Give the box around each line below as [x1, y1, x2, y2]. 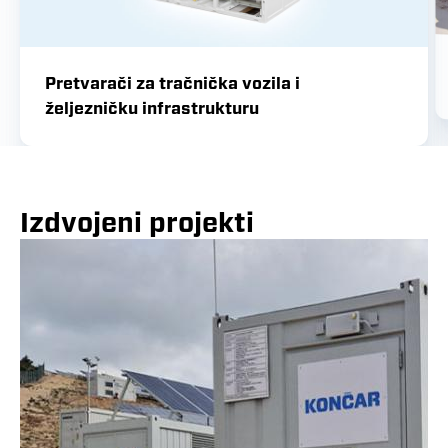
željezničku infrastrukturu [45, 99, 259, 118]
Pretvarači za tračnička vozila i [45, 74, 300, 93]
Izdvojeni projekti [20, 207, 254, 238]
